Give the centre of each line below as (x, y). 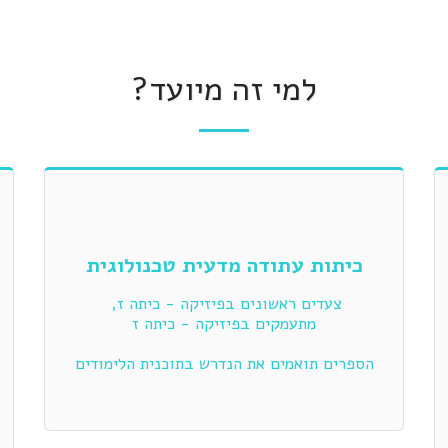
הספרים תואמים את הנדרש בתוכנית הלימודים (224, 363)
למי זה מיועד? (224, 89)
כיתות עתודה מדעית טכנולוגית (224, 265)
